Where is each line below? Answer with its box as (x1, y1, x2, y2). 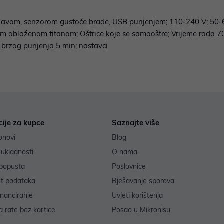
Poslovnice (112, 162, 146, 171)
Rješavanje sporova (112, 176, 174, 186)
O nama (112, 147, 137, 157)
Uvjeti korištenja (112, 191, 163, 200)
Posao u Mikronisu (112, 205, 170, 215)
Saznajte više (112, 118, 159, 128)
